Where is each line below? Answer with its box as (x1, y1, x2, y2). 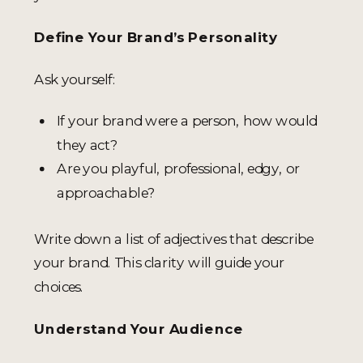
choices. (34, 277, 84, 295)
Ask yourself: (34, 70, 116, 88)
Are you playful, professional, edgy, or (57, 160, 300, 177)
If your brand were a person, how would (57, 112, 317, 130)
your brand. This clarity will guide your (34, 254, 285, 271)
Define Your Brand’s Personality (34, 28, 277, 45)
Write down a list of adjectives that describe (34, 230, 314, 248)
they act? (57, 135, 118, 153)
